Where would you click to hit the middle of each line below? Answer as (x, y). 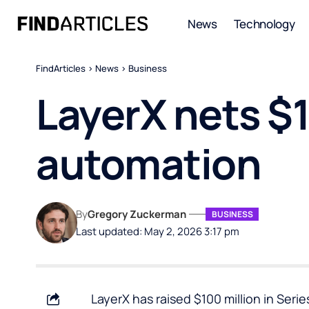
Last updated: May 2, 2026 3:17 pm (158, 231)
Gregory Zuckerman (137, 214)
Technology (264, 23)
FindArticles (61, 68)
